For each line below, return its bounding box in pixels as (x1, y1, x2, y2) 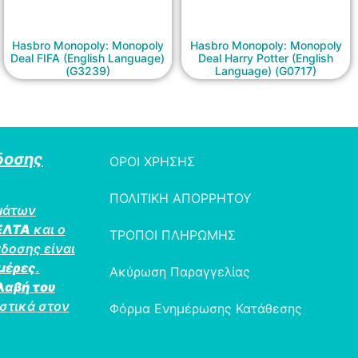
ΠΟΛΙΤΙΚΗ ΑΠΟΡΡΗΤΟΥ (109, 190, 252, 207)
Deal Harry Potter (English (198, 51, 334, 66)
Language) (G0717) (215, 64, 317, 78)
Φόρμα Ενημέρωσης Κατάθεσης (109, 300, 302, 317)
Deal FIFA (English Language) (10, 51, 165, 66)
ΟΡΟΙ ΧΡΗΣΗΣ (109, 153, 195, 170)
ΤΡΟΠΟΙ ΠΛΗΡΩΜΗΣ (109, 227, 236, 244)
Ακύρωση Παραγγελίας (109, 264, 250, 280)
